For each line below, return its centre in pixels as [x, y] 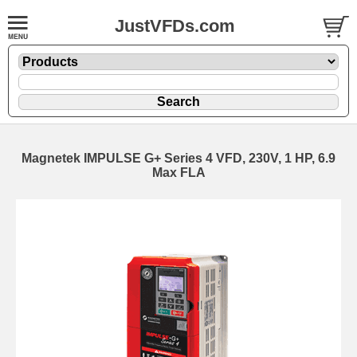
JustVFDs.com [175, 26]
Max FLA [178, 172]
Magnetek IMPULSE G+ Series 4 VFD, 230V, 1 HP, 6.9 [178, 158]
